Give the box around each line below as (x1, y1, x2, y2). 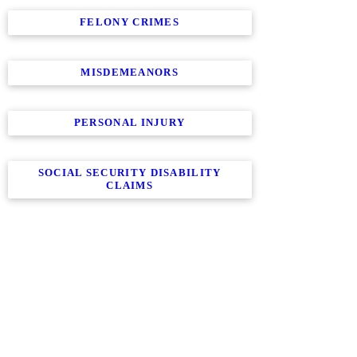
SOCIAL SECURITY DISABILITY (37, 167, 222, 178)
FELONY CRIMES (80, 16, 180, 28)
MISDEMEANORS (80, 66, 178, 78)
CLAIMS (106, 179, 154, 191)
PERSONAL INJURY (73, 116, 186, 128)
